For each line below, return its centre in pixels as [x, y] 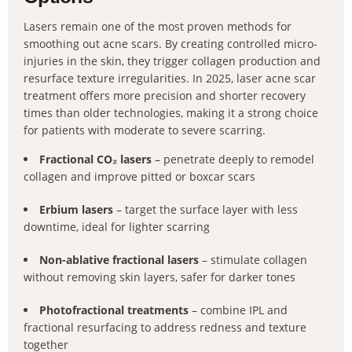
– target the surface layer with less [205, 209]
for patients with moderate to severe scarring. [145, 130]
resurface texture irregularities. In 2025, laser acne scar [170, 78]
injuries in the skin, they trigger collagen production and [172, 61]
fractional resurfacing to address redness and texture [165, 327]
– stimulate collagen [253, 260]
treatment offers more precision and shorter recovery [165, 95]
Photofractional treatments [114, 310]
